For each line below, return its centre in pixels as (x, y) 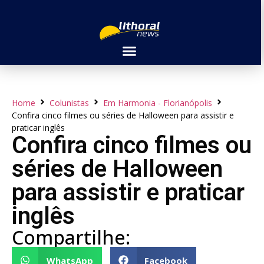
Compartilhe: (71, 237)
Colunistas (69, 103)
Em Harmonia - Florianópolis (158, 103)
